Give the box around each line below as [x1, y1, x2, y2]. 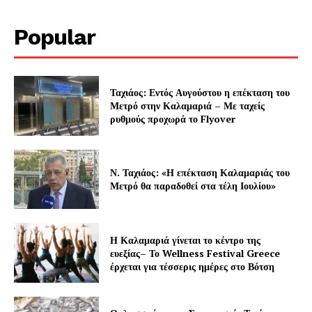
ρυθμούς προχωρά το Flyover [110, 112, 236, 126]
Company [21, 34, 114, 60]
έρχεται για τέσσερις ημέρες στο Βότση [110, 259, 275, 273]
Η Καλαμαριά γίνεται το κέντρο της [110, 233, 261, 247]
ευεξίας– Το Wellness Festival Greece [110, 246, 281, 260]
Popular [14, 23, 95, 50]
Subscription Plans [21, 113, 112, 125]
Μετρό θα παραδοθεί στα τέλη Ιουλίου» [110, 179, 276, 193]
